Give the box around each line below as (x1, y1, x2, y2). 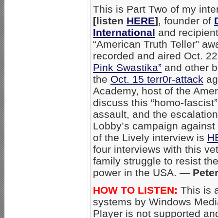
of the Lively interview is (93, 131, 207, 143)
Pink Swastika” (93, 61, 162, 73)
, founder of (158, 15, 214, 26)
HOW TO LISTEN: (93, 184, 178, 196)
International (93, 26, 155, 38)
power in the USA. (93, 166, 180, 178)
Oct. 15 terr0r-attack (110, 73, 203, 85)
